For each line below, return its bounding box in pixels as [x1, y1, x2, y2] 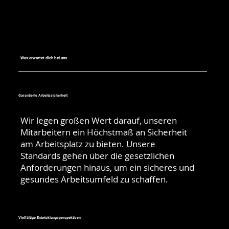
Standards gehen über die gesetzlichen [20, 150, 175, 162]
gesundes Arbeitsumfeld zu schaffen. [20, 173, 169, 186]
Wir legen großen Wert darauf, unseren [20, 114, 177, 127]
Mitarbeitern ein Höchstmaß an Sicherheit [20, 126, 188, 139]
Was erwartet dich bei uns [20, 55, 67, 61]
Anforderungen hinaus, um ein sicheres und [20, 162, 195, 174]
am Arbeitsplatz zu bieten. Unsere [20, 138, 156, 150]
